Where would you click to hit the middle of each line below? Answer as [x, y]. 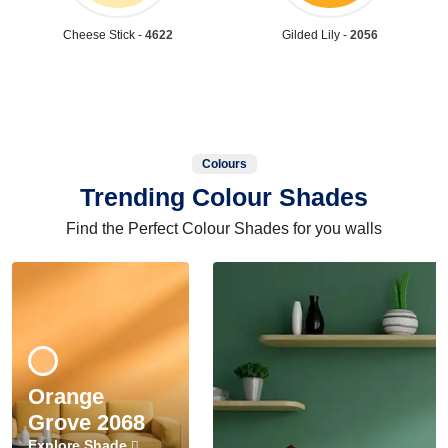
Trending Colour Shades [224, 196]
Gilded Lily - [316, 34]
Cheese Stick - [104, 34]
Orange [66, 396]
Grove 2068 [86, 422]
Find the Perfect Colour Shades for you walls [224, 228]
